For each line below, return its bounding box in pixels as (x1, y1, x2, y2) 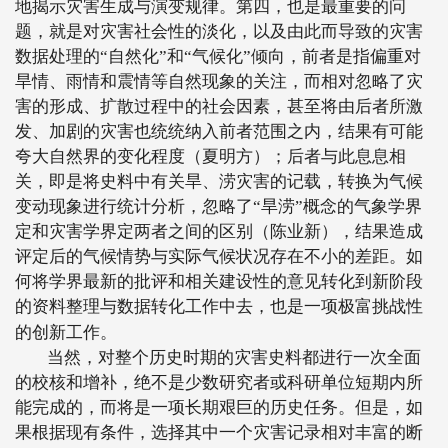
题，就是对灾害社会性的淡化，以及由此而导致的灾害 (15, 22, 423, 41)
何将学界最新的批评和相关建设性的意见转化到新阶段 (15, 272, 423, 291)
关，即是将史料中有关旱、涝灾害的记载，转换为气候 (15, 172, 423, 191)
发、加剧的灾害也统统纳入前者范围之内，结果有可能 (15, 122, 423, 141)
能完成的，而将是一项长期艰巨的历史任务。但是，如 (15, 398, 423, 417)
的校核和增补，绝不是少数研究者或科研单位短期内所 (15, 373, 423, 392)
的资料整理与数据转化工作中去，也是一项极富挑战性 (15, 297, 423, 316)
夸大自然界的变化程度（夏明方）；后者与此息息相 (15, 147, 406, 166)
